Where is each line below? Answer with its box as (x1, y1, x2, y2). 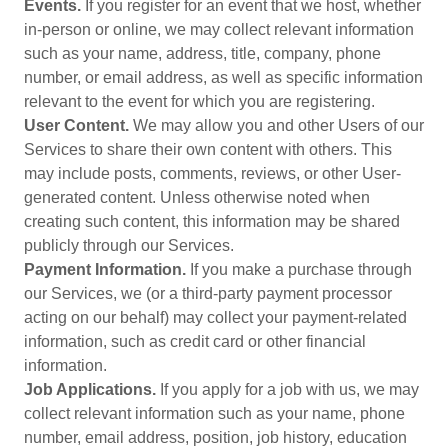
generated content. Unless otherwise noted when (24, 189, 370, 206)
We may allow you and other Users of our (129, 117, 424, 134)
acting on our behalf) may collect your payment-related (24, 309, 407, 326)
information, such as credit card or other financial (24, 333, 366, 350)
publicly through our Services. (24, 237, 234, 254)
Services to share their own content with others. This (24, 141, 392, 158)
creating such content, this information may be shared (24, 213, 400, 230)
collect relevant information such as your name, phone (24, 405, 405, 422)
